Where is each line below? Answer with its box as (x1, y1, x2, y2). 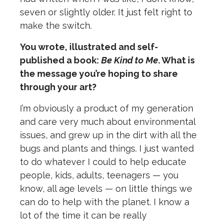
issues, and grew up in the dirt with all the (20, 130, 197, 141)
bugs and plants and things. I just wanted (20, 143, 194, 154)
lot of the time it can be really (20, 210, 147, 221)
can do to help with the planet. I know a (20, 197, 189, 208)
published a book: (20, 55, 101, 66)
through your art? (20, 82, 97, 93)
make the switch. (20, 20, 94, 31)
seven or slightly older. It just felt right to (20, 7, 192, 18)
